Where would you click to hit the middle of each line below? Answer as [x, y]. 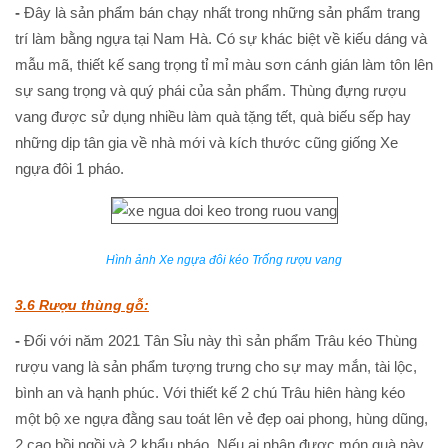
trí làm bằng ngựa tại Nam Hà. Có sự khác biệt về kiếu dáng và [221, 38]
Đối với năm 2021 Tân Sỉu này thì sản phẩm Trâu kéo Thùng [220, 341]
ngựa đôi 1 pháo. [69, 168]
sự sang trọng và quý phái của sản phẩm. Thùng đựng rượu [210, 90]
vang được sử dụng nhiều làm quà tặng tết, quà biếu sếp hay [213, 116]
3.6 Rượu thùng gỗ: [82, 305]
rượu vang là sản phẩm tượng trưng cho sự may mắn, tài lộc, [216, 367]
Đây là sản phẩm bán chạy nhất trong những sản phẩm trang [222, 12]
